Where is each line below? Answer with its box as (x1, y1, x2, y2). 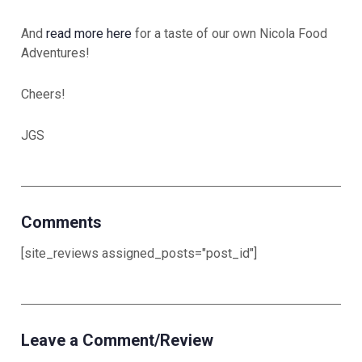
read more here (46, 26, 132, 42)
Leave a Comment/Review (21, 330, 213, 351)
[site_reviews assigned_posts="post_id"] (21, 246, 257, 262)
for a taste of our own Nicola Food (132, 26, 327, 42)
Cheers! (21, 86, 65, 103)
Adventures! (21, 45, 90, 61)
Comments (21, 213, 102, 233)
